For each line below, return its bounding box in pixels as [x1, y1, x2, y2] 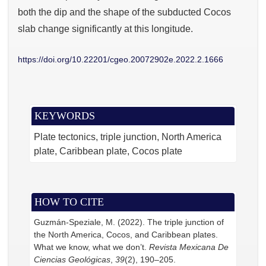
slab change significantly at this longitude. [18, 24, 193, 34]
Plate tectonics [33, 131, 96, 142]
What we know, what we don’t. [33, 242, 149, 252]
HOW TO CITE [34, 196, 104, 208]
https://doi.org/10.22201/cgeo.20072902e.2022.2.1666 [18, 55, 223, 65]
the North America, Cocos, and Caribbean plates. [33, 230, 218, 240]
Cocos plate [131, 145, 182, 156]
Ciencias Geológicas [33, 255, 110, 265]
